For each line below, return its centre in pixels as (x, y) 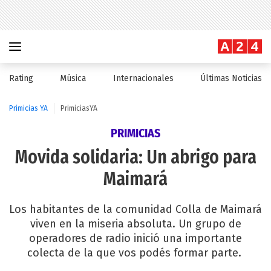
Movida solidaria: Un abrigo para (135, 157)
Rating (21, 78)
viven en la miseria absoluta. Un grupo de (135, 224)
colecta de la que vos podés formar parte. (135, 253)
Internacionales (143, 78)
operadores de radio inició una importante (135, 238)
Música (73, 78)
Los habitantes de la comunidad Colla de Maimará (135, 209)
